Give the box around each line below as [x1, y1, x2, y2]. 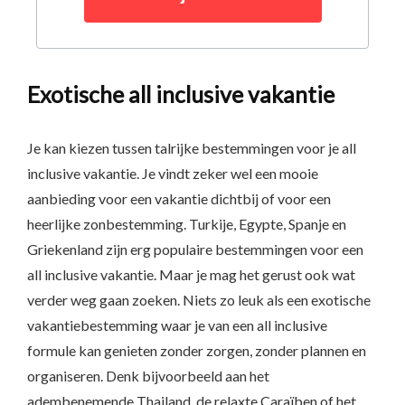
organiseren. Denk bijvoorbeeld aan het [27, 367, 269, 384]
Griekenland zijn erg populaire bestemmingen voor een [27, 240, 363, 258]
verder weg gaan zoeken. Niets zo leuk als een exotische [27, 291, 371, 308]
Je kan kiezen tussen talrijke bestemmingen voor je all [27, 139, 356, 156]
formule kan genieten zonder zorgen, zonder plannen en [27, 342, 366, 359]
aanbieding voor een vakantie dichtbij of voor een [27, 190, 331, 207]
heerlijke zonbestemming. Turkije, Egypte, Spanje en [27, 215, 346, 232]
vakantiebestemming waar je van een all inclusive [27, 316, 327, 334]
